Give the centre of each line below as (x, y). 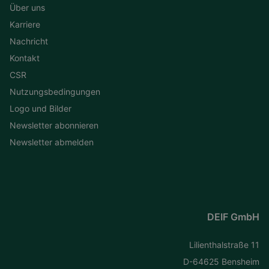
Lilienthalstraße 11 (224, 244)
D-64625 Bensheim (221, 261)
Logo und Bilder (41, 108)
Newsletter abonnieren (54, 125)
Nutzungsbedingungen (55, 91)
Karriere (25, 24)
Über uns (27, 7)
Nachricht (29, 41)
